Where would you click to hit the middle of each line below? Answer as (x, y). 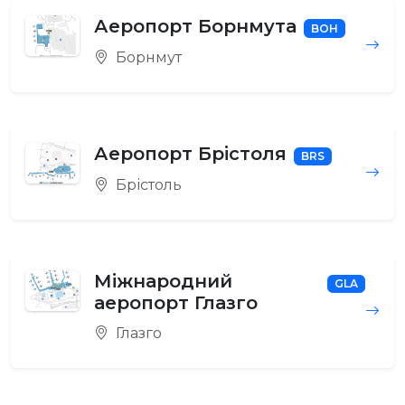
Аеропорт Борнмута (195, 26)
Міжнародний (163, 281)
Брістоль (147, 184)
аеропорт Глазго (176, 302)
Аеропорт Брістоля (190, 153)
